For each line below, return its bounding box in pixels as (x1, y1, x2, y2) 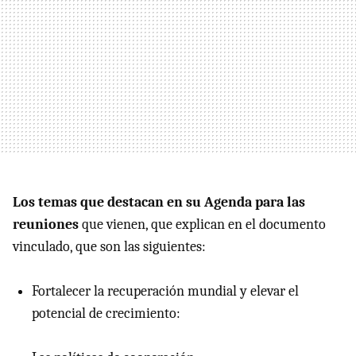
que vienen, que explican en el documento (79, 216, 326, 234)
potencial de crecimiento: (32, 305, 180, 323)
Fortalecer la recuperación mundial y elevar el (32, 283, 299, 300)
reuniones (13, 216, 79, 234)
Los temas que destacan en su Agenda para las (13, 194, 305, 211)
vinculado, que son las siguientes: (13, 238, 206, 256)
